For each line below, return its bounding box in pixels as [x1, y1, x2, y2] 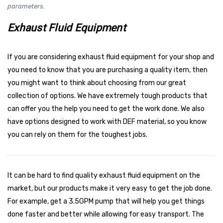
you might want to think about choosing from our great [7, 78, 186, 87]
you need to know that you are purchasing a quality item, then [7, 65, 208, 74]
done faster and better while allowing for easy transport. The [7, 210, 204, 219]
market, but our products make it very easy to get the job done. [7, 184, 212, 193]
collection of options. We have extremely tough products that [7, 91, 208, 100]
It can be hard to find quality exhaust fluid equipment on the [7, 171, 200, 180]
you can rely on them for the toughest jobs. [7, 130, 147, 139]
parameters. [7, 2, 45, 10]
